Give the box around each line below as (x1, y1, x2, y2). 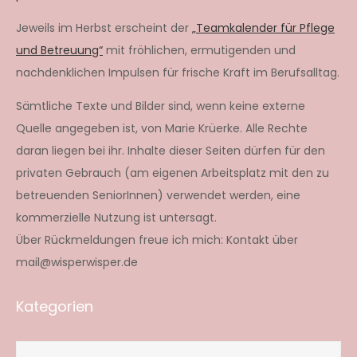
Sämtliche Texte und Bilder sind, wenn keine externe (16, 97, 305, 114)
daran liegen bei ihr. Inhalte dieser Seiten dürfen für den (16, 142, 325, 159)
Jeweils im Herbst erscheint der (16, 19, 192, 36)
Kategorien (16, 296, 93, 316)
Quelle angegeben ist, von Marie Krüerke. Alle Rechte (16, 120, 308, 136)
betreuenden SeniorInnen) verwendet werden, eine (16, 186, 300, 203)
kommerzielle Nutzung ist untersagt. (16, 209, 217, 226)
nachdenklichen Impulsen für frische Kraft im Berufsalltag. (16, 64, 339, 80)
